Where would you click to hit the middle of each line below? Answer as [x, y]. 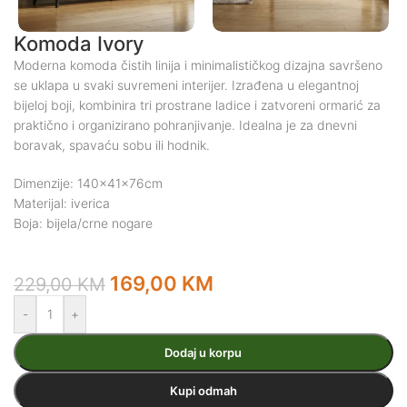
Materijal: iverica [62, 203]
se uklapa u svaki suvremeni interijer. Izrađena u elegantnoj [186, 84]
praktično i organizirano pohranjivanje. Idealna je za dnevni [185, 124]
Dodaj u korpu [203, 352]
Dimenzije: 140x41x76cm [88, 183]
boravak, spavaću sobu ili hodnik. [112, 144]
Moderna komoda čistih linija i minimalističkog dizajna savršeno [198, 65]
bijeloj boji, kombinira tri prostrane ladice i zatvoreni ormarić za [197, 104]
